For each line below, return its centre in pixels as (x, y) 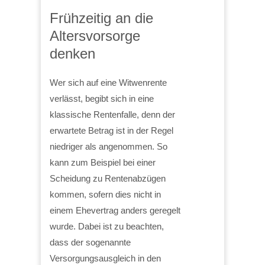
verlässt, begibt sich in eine (102, 98)
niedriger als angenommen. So (109, 146)
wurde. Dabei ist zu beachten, (107, 226)
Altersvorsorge (95, 35)
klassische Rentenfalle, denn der (112, 114)
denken (72, 53)
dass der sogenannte (90, 242)
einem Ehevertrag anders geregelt (115, 210)
